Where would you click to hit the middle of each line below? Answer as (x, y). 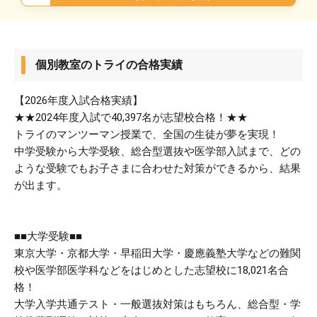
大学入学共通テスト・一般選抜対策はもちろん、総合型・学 (157, 305)
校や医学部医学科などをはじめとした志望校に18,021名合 (151, 271)
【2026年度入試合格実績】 (79, 101)
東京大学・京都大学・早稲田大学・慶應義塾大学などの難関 (157, 254)
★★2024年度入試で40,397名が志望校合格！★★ (131, 118)
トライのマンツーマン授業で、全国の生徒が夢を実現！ (147, 135)
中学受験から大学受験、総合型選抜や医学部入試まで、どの (157, 152)
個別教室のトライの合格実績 (109, 65)
